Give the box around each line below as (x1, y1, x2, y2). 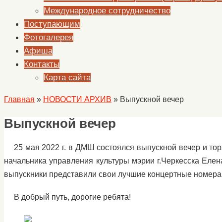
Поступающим (24, 19, 80, 29)
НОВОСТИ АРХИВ (43, 95, 111, 104)
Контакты (24, 59, 59, 69)
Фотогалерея (24, 33, 73, 42)
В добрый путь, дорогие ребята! (14, 193, 131, 202)
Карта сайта (44, 73, 91, 82)
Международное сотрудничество (44, 6, 170, 15)
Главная (4, 95, 35, 104)
